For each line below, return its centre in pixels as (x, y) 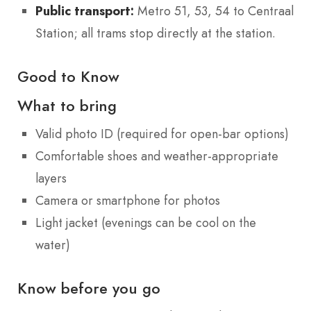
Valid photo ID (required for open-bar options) (162, 134)
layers (51, 179)
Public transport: (85, 10)
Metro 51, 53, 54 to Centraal (214, 11)
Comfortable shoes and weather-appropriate (157, 157)
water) (53, 245)
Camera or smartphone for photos (128, 201)
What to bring (67, 106)
